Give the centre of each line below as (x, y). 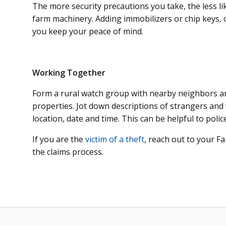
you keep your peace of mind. (88, 31)
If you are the (59, 139)
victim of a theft (115, 139)
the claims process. (68, 152)
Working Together (69, 72)
